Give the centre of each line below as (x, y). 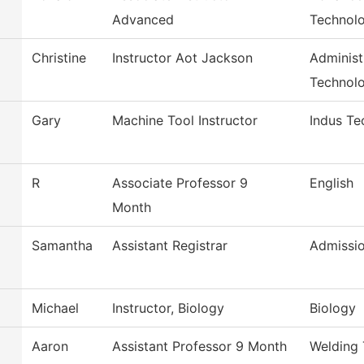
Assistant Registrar (170, 246)
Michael (55, 308)
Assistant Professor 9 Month (199, 347)
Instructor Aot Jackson (182, 58)
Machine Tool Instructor (185, 121)
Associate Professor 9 (180, 183)
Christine (59, 58)
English (331, 183)
